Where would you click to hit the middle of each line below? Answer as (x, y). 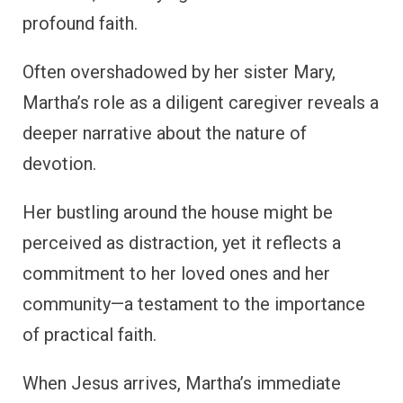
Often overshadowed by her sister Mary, (179, 72)
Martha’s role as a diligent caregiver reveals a (201, 102)
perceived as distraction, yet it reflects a (182, 242)
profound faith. (80, 23)
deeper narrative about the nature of (165, 133)
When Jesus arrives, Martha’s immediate (182, 383)
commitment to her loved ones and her (176, 273)
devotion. (59, 163)
